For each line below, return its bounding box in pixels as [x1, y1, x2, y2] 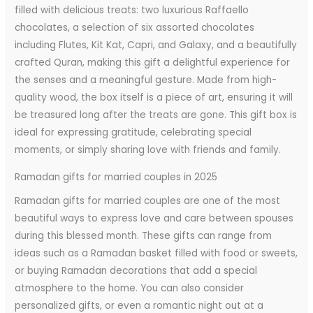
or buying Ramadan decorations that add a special [15, 264, 258, 278]
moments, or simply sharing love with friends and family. [15, 143, 282, 157]
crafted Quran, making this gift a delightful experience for [15, 56, 291, 70]
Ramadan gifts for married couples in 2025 [15, 170, 218, 184]
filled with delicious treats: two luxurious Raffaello [15, 3, 249, 17]
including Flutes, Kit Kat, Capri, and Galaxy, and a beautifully [15, 38, 298, 52]
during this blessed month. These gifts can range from [15, 229, 272, 243]
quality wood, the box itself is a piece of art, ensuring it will [15, 91, 293, 105]
